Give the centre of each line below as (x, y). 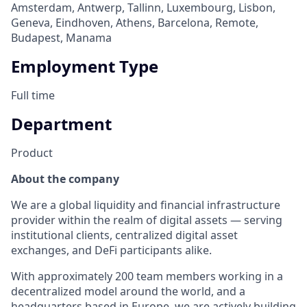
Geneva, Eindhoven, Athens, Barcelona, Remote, (135, 22)
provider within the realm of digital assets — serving (147, 220)
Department (61, 123)
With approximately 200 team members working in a (147, 276)
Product (32, 152)
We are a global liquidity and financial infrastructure (146, 205)
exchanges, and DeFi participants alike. (111, 250)
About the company (65, 179)
